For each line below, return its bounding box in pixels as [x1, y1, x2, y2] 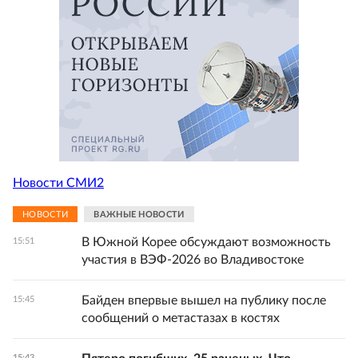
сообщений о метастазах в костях [82, 312, 280, 325]
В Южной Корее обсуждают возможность [82, 236, 331, 249]
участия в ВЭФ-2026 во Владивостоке [82, 253, 304, 267]
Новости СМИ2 [13, 176, 104, 189]
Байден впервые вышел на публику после [82, 294, 326, 308]
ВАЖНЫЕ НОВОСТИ [93, 209, 185, 219]
